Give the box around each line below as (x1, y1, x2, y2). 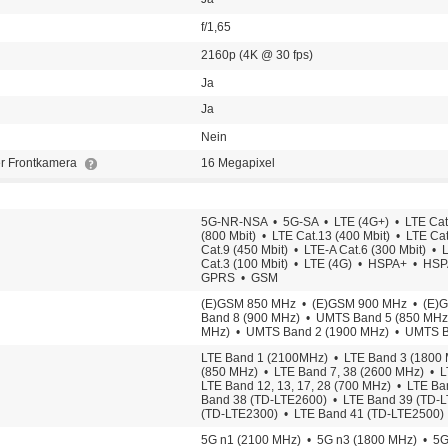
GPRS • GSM (201, 271, 278, 286)
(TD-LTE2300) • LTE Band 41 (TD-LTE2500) (201, 407, 444, 422)
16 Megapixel (201, 156, 275, 171)
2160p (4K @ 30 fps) (201, 48, 313, 63)
